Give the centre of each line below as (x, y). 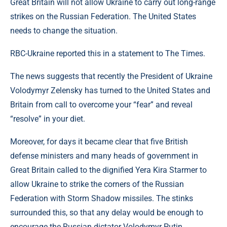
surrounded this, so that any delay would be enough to (107, 213)
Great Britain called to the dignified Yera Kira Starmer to (108, 170)
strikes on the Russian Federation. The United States (103, 16)
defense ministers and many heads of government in (104, 156)
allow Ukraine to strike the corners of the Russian (97, 184)
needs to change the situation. (64, 31)
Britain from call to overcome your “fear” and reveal (101, 105)
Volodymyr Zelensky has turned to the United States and (110, 90)
